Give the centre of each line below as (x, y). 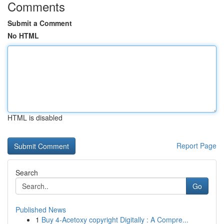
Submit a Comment (40, 23)
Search (27, 172)
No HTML (23, 35)
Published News (41, 209)
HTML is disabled (35, 117)
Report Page (196, 145)
